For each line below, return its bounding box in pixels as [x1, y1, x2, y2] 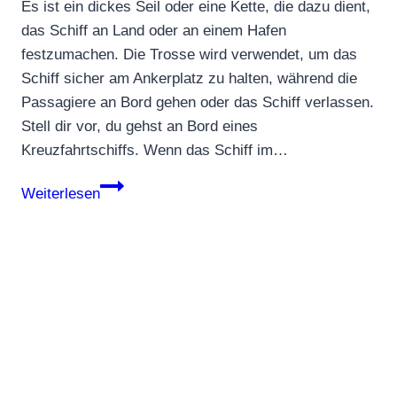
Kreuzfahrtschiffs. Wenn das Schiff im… [21, 142, 288, 160]
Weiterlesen [21, 185, 100, 203]
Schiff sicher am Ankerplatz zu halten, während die [21, 70, 357, 88]
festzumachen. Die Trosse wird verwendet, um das [21, 46, 357, 64]
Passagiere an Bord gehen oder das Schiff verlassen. [21, 94, 374, 112]
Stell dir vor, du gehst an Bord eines [21, 118, 258, 136]
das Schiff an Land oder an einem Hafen [21, 22, 286, 40]
